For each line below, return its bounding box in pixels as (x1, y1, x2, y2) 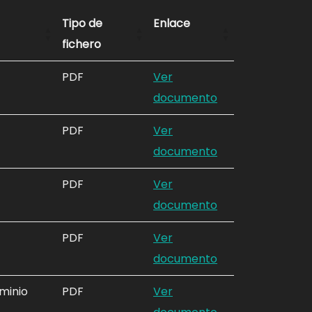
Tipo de (62, 15, 102, 32)
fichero (62, 36, 101, 53)
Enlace (153, 15, 190, 32)
